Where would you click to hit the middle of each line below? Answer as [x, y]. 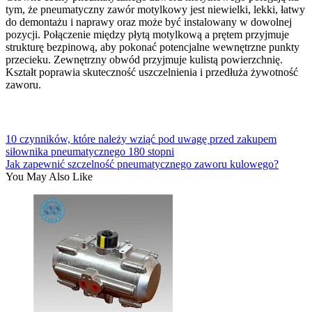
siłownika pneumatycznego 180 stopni [90, 151]
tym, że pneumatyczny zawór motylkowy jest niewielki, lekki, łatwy [155, 9]
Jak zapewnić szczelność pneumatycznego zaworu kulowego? [142, 164]
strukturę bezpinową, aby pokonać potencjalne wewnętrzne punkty [153, 47]
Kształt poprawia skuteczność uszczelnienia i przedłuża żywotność [152, 72]
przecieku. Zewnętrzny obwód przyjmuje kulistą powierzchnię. [144, 59]
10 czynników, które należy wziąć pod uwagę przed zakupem [141, 139]
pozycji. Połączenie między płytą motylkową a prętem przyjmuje [147, 34]
